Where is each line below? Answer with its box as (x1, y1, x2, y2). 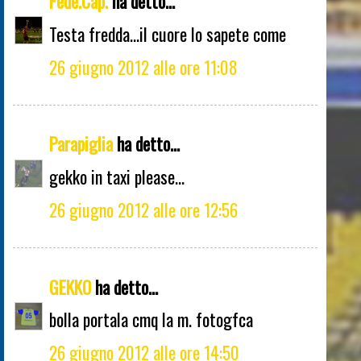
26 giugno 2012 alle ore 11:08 (49, 53, 238, 80)
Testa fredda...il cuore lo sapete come (49, 20, 286, 47)
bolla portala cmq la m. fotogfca (49, 306, 253, 333)
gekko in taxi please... (49, 164, 185, 190)
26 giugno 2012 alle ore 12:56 (49, 196, 238, 222)
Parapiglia (49, 131, 113, 157)
